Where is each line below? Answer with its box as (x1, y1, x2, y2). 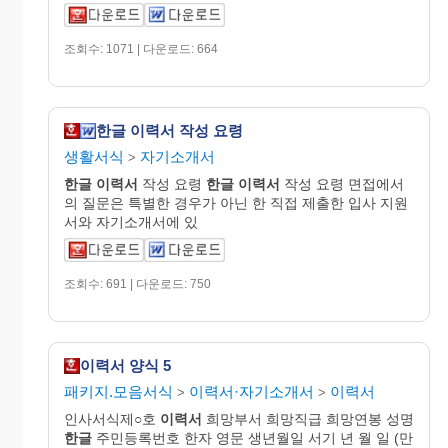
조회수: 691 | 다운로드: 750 (64, 276, 211, 291)
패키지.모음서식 (64, 382, 173, 400)
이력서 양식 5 (80, 357, 171, 375)
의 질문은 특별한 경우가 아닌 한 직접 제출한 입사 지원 (64, 194, 408, 211)
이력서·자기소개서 (189, 382, 314, 400)
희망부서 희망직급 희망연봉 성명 (202, 410, 414, 427)
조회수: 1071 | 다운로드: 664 (64, 41, 218, 56)
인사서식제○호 (64, 410, 160, 427)
